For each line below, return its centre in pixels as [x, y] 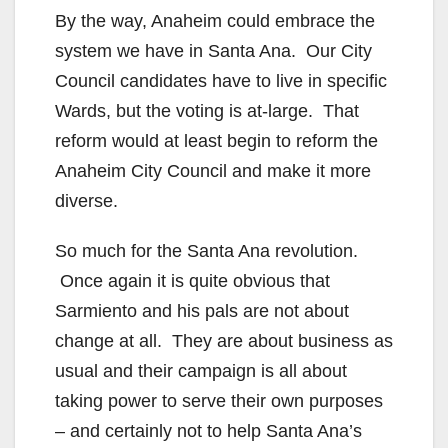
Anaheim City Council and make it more [213, 171]
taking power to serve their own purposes [219, 401]
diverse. [86, 201]
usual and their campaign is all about [201, 371]
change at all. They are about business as [224, 341]
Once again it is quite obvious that [192, 281]
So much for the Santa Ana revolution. [206, 251]
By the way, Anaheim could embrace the [215, 21]
